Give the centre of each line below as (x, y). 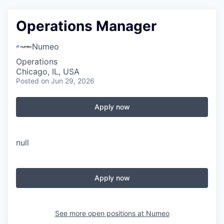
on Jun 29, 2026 (68, 81)
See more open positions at (100, 213)
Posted (27, 81)
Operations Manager (86, 26)
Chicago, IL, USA (48, 71)
